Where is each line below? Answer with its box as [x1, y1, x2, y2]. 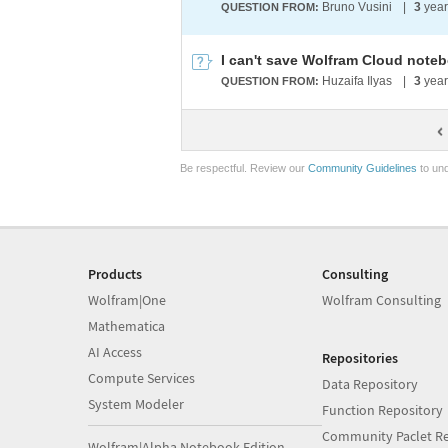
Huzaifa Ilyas [322, 74, 392, 88]
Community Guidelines [308, 162, 417, 174]
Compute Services [88, 369, 195, 387]
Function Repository [321, 401, 443, 419]
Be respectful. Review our [180, 162, 308, 174]
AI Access [88, 343, 142, 361]
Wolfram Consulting [321, 291, 441, 309]
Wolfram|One [88, 291, 166, 309]
